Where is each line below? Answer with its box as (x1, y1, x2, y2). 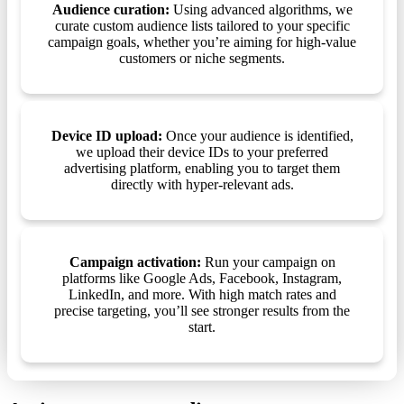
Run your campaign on (200, 254, 335, 271)
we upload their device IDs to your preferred (76, 144, 328, 161)
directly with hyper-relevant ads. (110, 177, 294, 193)
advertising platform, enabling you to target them (64, 161, 340, 177)
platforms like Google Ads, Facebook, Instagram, (62, 271, 342, 287)
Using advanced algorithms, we (169, 2, 353, 18)
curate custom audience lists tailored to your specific (54, 18, 350, 34)
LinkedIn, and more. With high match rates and (68, 287, 336, 303)
